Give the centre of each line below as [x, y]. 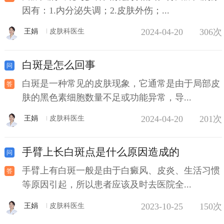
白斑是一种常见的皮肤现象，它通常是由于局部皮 [121, 83]
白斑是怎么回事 [58, 65]
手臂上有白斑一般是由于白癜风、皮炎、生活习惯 [121, 171]
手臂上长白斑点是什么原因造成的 [100, 152]
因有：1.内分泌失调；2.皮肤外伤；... [95, 10]
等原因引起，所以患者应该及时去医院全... [106, 185]
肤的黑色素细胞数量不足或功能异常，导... [106, 97]
